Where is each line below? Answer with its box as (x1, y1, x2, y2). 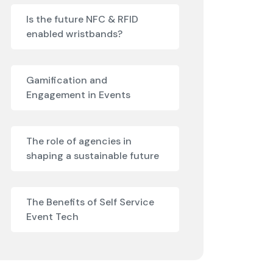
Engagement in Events (26, 88, 130, 101)
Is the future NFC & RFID (26, 13, 138, 26)
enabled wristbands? (26, 27, 122, 40)
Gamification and (26, 74, 107, 87)
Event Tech (26, 210, 79, 223)
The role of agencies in (26, 135, 132, 147)
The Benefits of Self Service (26, 196, 154, 208)
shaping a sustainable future (26, 149, 159, 162)
